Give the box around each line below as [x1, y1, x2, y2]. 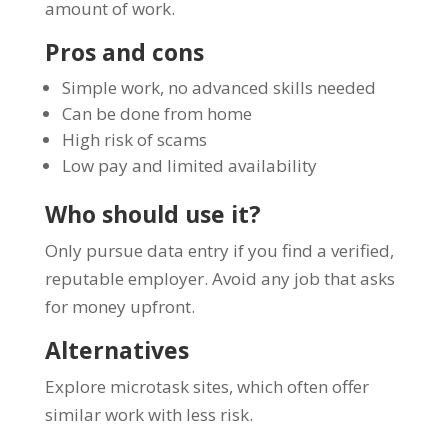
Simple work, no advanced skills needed [61, 75, 376, 99]
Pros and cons [44, 35, 204, 68]
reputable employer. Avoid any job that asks [44, 266, 395, 290]
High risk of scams [61, 127, 207, 151]
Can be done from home [61, 101, 252, 125]
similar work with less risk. [44, 402, 253, 426]
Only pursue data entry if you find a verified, [44, 238, 394, 262]
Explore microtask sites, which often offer [44, 374, 369, 398]
